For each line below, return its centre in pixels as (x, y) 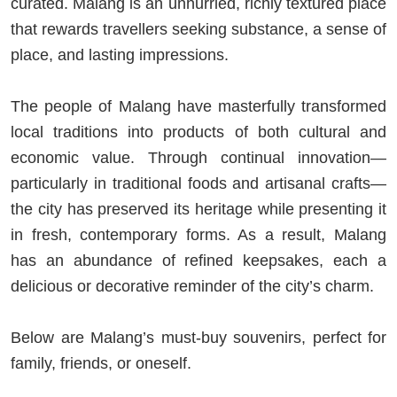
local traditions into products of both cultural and (198, 132)
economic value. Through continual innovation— (198, 158)
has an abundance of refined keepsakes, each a (198, 261)
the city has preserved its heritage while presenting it (198, 210)
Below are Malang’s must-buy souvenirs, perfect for (198, 338)
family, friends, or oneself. (101, 364)
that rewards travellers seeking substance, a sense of (198, 30)
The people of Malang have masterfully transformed (198, 107)
